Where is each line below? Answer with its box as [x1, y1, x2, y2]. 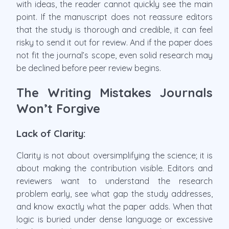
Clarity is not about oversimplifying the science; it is [16, 150, 213, 161]
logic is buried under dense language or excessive [16, 214, 213, 225]
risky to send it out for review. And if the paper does [16, 37, 213, 48]
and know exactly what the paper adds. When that [16, 201, 213, 212]
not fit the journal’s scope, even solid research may [16, 50, 213, 60]
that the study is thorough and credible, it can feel [16, 24, 213, 35]
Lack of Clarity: [16, 127, 86, 140]
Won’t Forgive [16, 100, 100, 116]
